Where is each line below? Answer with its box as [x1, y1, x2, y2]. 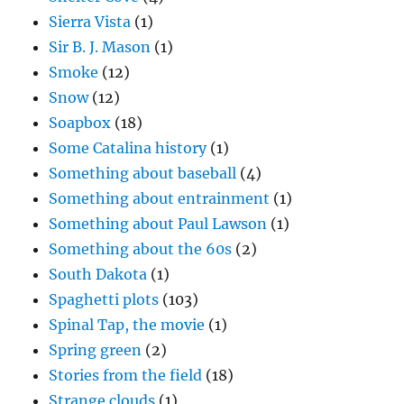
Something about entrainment [49, 189, 271, 208]
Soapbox [49, 114, 112, 133]
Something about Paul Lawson [49, 215, 268, 234]
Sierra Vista [49, 13, 132, 32]
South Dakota [49, 265, 148, 284]
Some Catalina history [49, 139, 207, 158]
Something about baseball [49, 164, 237, 183]
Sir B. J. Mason [49, 38, 151, 57]
